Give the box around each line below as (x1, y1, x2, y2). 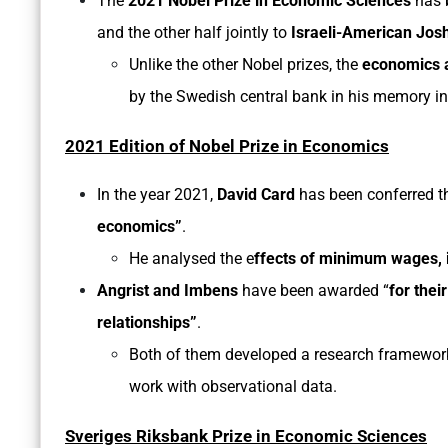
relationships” (97, 313, 197, 333)
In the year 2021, (97, 185, 213, 205)
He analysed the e (129, 249, 254, 269)
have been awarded (242, 281, 383, 301)
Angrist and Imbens (97, 281, 242, 301)
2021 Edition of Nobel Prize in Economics (65, 136, 389, 157)
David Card (217, 185, 295, 205)
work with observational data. (129, 377, 337, 397)
